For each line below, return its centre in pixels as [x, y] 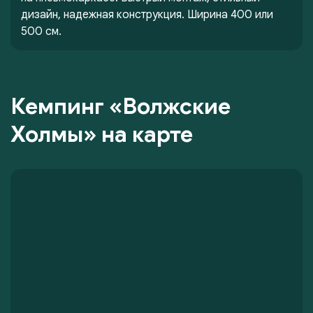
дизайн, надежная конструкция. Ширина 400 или [147, 14]
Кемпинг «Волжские [121, 106]
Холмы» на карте [102, 134]
